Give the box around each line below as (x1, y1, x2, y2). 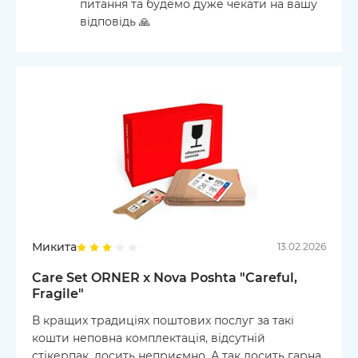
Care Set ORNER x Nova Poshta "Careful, (32, 269, 297, 285)
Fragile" (32, 285, 84, 301)
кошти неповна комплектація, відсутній (32, 330, 265, 345)
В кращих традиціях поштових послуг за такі (32, 312, 294, 328)
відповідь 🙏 (80, 14, 150, 29)
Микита (32, 239, 77, 254)
